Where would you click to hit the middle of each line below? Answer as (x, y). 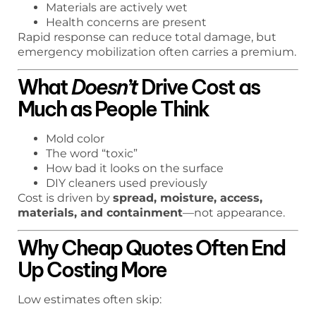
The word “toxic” (92, 153)
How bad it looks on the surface (135, 168)
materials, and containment (100, 212)
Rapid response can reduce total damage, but (147, 37)
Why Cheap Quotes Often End (151, 248)
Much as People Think (113, 109)
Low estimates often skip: (90, 300)
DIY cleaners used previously (127, 183)
